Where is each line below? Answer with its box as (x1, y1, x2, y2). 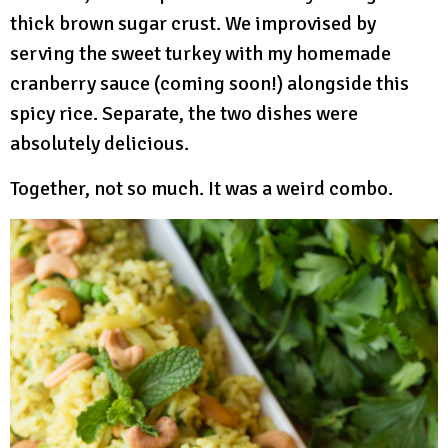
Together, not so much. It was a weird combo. (10, 176, 393, 202)
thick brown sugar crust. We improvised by (10, 11, 376, 37)
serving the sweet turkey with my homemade (10, 41, 391, 67)
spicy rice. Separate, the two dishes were (10, 101, 358, 127)
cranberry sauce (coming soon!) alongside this (10, 71, 409, 97)
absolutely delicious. (10, 131, 189, 157)
